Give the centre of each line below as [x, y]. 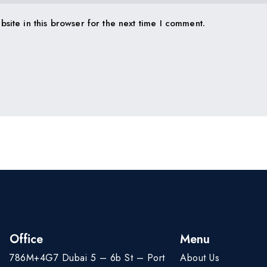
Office [26, 239]
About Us [200, 257]
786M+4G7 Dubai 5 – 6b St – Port [87, 257]
